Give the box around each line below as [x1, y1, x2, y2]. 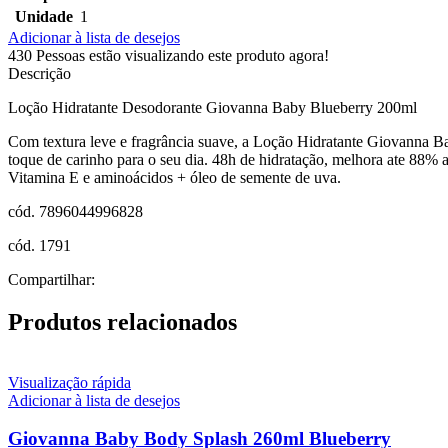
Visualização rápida [8, 373, 131, 391]
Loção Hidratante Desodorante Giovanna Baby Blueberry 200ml [8, 98, 417, 116]
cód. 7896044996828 [8, 202, 143, 220]
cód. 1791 [8, 236, 71, 254]
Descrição [8, 64, 71, 82]
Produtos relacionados [8, 308, 237, 335]
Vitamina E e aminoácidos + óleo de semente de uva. [8, 168, 341, 186]
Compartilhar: [8, 270, 95, 288]
